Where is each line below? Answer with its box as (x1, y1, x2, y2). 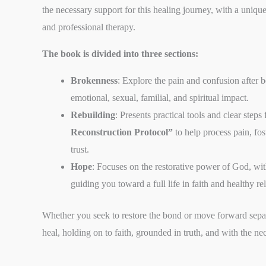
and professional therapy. (42, 21, 136, 32)
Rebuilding (71, 109, 116, 120)
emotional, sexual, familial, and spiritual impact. (71, 92, 249, 103)
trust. (71, 144, 90, 154)
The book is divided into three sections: (42, 48, 199, 59)
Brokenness (71, 75, 118, 85)
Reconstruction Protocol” (71, 126, 173, 137)
